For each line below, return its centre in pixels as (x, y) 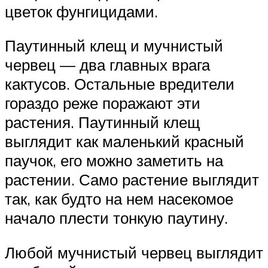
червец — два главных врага (107, 65)
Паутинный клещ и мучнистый (114, 46)
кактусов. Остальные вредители (120, 84)
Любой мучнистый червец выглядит (134, 252)
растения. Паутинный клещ (102, 122)
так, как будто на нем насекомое (119, 199)
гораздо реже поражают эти (103, 103)
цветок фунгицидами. (81, 11)
